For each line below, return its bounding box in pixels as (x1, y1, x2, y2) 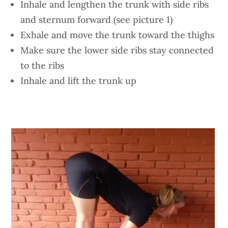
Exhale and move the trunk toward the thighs (20, 29, 215, 41)
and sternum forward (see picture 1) (20, 14, 173, 25)
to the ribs (20, 60, 65, 71)
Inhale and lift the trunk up (20, 75, 137, 87)
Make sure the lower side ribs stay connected (20, 44, 214, 56)
